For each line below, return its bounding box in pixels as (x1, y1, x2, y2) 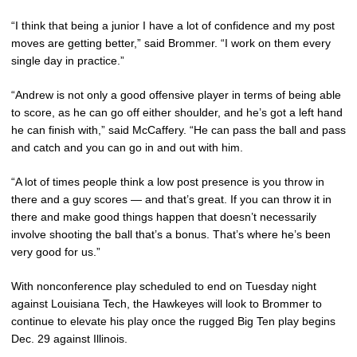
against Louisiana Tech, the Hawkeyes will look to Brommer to (11, 296, 322, 310)
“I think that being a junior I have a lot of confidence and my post (11, 18, 335, 32)
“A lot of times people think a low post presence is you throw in (11, 175, 324, 188)
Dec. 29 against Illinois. (11, 331, 127, 345)
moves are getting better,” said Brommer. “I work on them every (11, 36, 331, 49)
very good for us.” (11, 245, 100, 258)
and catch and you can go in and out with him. (11, 140, 243, 154)
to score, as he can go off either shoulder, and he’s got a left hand (11, 105, 343, 119)
